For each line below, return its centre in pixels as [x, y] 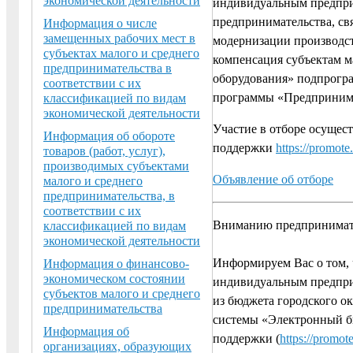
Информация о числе [100, 23]
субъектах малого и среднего [121, 53]
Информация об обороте [109, 136]
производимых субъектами [116, 165]
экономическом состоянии [114, 278]
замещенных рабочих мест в [119, 38]
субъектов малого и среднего [122, 293]
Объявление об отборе [273, 179]
